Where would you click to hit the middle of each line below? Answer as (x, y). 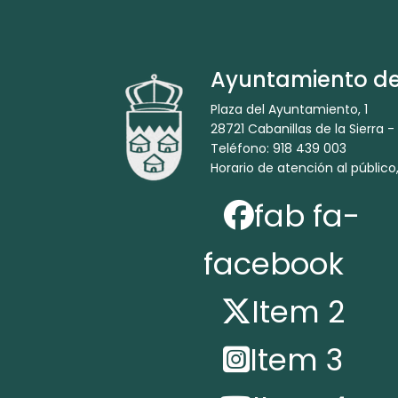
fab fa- (306, 215)
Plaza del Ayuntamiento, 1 (291, 109)
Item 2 (298, 311)
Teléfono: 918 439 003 (280, 148)
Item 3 (296, 359)
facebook (274, 263)
